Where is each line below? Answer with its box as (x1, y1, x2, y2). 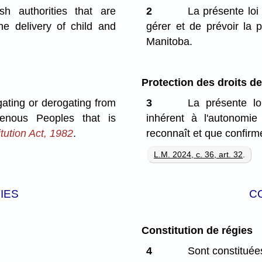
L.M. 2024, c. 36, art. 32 (154, 149, 243, 159)
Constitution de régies (141, 225, 253, 237)
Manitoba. (146, 35, 193, 47)
